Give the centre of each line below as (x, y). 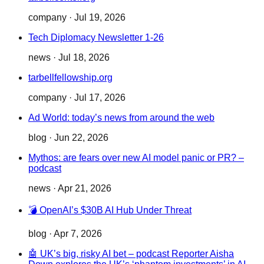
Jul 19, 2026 (100, 18)
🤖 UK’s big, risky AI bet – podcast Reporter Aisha (131, 254)
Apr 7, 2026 (78, 234)
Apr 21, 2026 (85, 189)
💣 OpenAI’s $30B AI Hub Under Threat (110, 210)
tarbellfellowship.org (70, 78)
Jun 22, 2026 (81, 138)
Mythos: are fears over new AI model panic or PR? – (136, 158)
